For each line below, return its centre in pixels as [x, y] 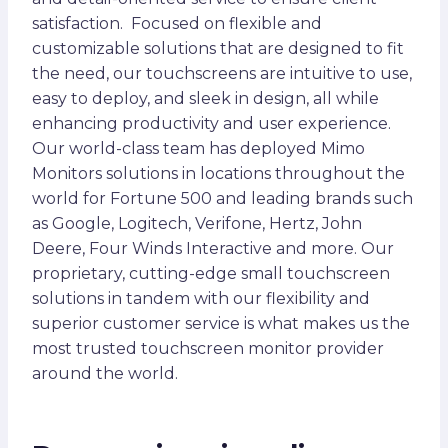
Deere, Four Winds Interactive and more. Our [213, 249]
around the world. [105, 374]
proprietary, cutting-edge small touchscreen [211, 274]
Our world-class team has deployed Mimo [198, 149]
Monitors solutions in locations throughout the [218, 174]
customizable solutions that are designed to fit [218, 49]
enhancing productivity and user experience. [211, 124]
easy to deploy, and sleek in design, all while [205, 99]
